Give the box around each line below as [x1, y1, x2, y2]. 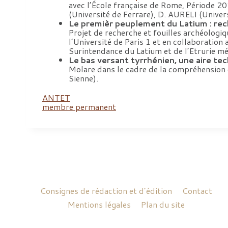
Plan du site [140, 198, 185, 211]
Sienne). [69, 72, 98, 84]
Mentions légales [68, 198, 131, 211]
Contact [182, 184, 212, 196]
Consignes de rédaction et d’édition [40, 184, 173, 196]
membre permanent [42, 101, 116, 113]
